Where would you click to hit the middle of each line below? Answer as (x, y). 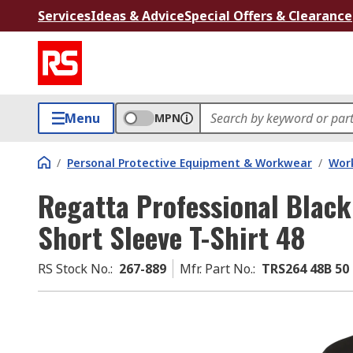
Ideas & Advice (137, 16)
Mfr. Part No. (216, 269)
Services (64, 16)
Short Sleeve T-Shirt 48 (171, 237)
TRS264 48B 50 (305, 269)
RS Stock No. (74, 269)
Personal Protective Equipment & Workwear (190, 163)
